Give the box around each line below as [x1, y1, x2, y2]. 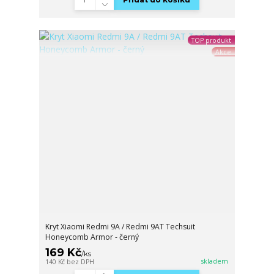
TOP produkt [191, 35, 231, 45]
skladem [201, 257, 229, 266]
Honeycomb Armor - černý [45, 232, 139, 243]
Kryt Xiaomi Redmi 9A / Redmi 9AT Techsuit [45, 221, 196, 232]
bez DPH [67, 257, 95, 267]
